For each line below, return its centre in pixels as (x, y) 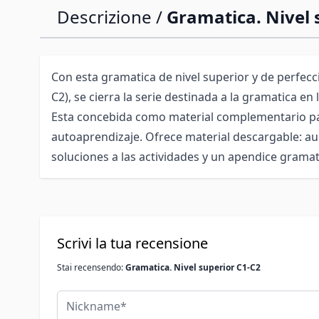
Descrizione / (112, 17)
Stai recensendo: (91, 267)
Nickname (83, 298)
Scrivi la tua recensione (132, 243)
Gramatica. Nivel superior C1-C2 (193, 267)
